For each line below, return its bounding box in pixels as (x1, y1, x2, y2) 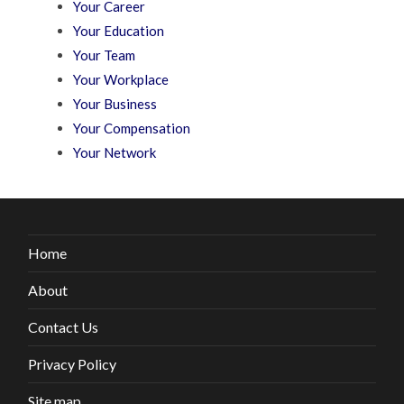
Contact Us (28, 318, 99, 336)
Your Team (73, 47, 136, 64)
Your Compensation (73, 120, 191, 137)
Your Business (73, 96, 158, 113)
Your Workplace (73, 71, 170, 88)
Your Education (73, 23, 165, 40)
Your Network (73, 144, 157, 161)
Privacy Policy (28, 355, 117, 373)
